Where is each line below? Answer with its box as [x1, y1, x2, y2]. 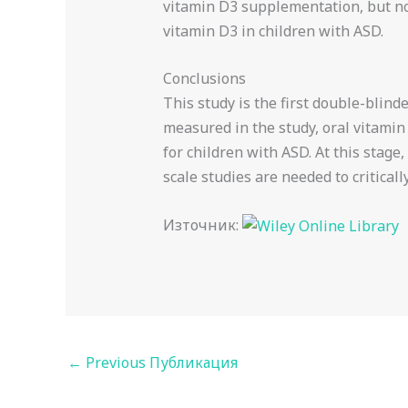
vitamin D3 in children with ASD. [162, 20, 383, 41]
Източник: [162, 214, 242, 235]
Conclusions [162, 68, 246, 89]
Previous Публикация [82, 352, 238, 373]
